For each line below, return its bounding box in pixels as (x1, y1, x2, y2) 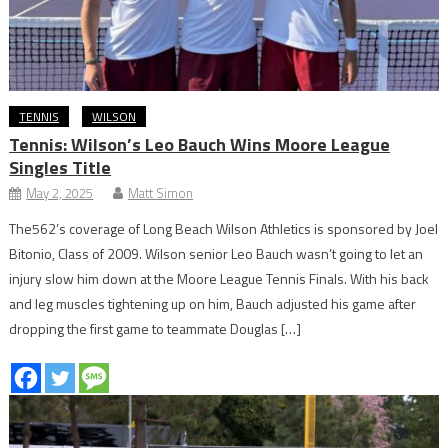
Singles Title (9, 153, 112, 181)
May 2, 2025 (26, 182, 94, 203)
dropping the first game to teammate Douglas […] (9, 317, 302, 339)
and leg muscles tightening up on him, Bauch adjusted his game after (9, 292, 417, 314)
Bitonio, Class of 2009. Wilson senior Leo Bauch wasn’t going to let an (9, 242, 424, 264)
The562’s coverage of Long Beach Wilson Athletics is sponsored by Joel (9, 217, 439, 239)
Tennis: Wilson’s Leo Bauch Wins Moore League (9, 130, 391, 158)
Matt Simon (128, 182, 194, 203)
